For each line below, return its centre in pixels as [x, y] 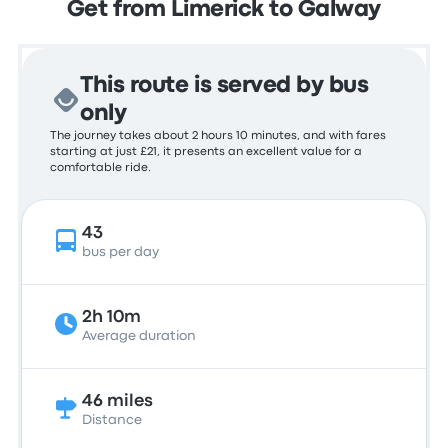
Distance [112, 420]
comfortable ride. [101, 168]
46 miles [118, 401]
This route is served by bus [224, 86]
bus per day [121, 252]
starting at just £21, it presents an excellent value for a [206, 152]
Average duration [139, 336]
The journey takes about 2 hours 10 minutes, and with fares [218, 136]
